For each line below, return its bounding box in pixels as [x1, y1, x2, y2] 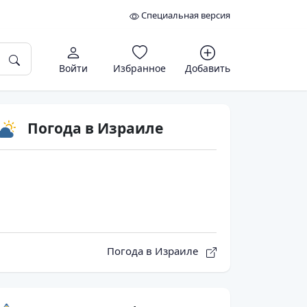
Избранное [113, 61, 166, 75]
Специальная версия [139, 9, 230, 21]
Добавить [185, 61, 230, 75]
